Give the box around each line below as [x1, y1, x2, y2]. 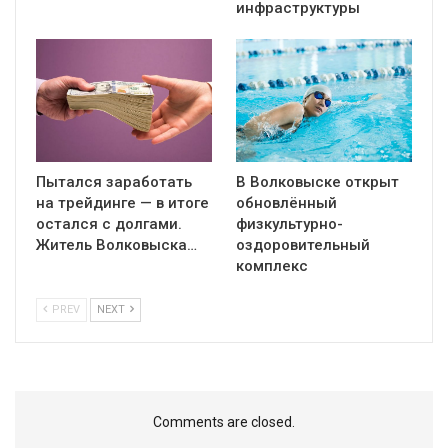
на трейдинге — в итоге [36, 194, 209, 213]
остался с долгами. [36, 215, 182, 234]
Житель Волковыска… [36, 236, 197, 255]
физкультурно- [236, 215, 343, 234]
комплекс [236, 257, 308, 276]
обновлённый [236, 194, 337, 213]
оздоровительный [236, 236, 370, 255]
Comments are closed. [153, 414, 295, 431]
